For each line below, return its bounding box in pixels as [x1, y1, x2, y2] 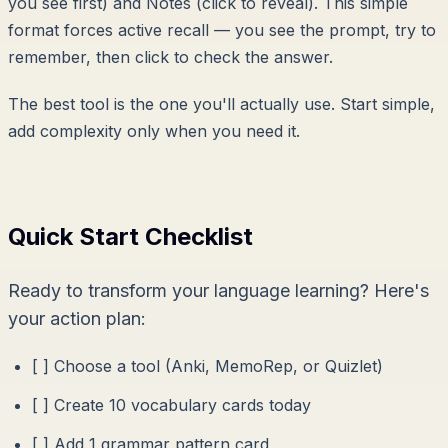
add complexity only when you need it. [8, 121, 300, 142]
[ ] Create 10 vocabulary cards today [32, 395, 311, 416]
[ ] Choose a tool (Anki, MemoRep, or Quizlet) [32, 356, 383, 377]
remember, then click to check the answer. [8, 47, 333, 68]
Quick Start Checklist [8, 222, 253, 252]
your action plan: [8, 308, 146, 330]
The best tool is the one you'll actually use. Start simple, [8, 94, 435, 115]
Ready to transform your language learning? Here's [8, 280, 429, 302]
